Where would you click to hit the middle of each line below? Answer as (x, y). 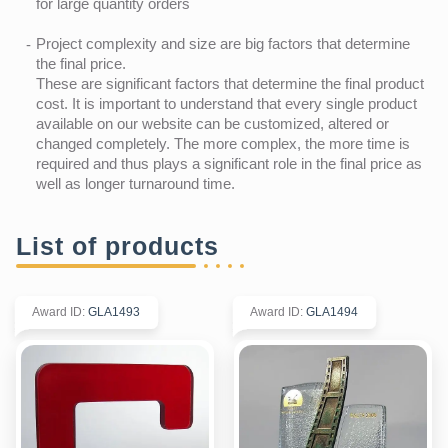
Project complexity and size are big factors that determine (223, 43)
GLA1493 (114, 311)
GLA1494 (332, 311)
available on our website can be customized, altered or (212, 123)
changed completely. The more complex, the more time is (223, 143)
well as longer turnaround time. (135, 183)
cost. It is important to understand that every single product (226, 103)
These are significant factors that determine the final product (230, 83)
